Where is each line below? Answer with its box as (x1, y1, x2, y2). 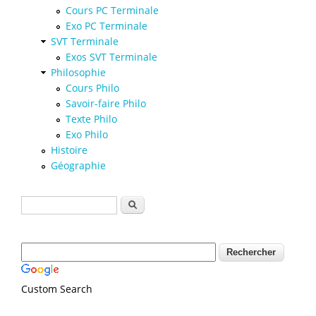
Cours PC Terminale (66, 3, 159, 17)
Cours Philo (66, 80, 119, 95)
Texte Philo (66, 111, 117, 126)
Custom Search (21, 281, 92, 296)
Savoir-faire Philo (66, 96, 146, 110)
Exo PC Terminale (66, 18, 147, 32)
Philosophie (51, 65, 106, 79)
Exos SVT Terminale (66, 49, 157, 63)
